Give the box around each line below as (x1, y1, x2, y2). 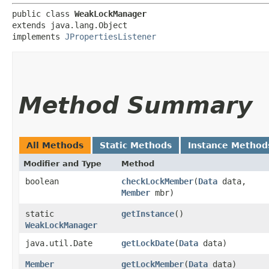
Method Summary (19, 91, 252, 119)
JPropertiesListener (65, 31, 156, 41)
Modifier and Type (23, 159, 101, 168)
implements (12, 31, 65, 41)
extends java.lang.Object (12, 20, 127, 30)
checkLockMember (121, 176, 193, 186)
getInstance (121, 208, 174, 219)
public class (12, 8, 74, 19)
